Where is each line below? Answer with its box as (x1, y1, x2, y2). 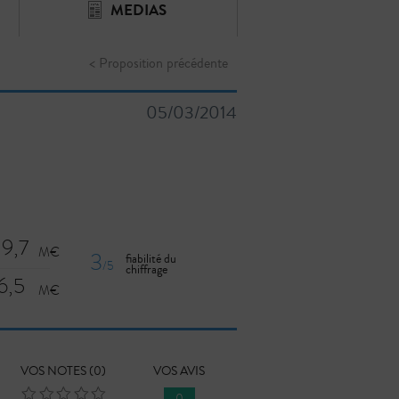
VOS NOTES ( (20, 362, 94, 381)
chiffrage (126, 261, 167, 280)
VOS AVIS (153, 362, 205, 381)
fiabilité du (126, 250, 176, 269)
